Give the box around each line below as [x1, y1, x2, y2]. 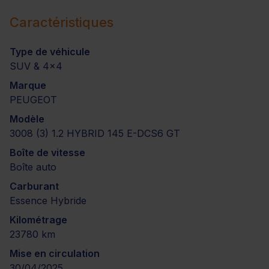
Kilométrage [10, 214, 67, 226]
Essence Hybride [10, 195, 86, 207]
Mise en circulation [10, 247, 100, 259]
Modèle [10, 113, 44, 125]
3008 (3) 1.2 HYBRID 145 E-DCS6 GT [10, 127, 180, 139]
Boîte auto [10, 161, 56, 173]
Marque [10, 79, 46, 91]
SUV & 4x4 [10, 60, 62, 72]
